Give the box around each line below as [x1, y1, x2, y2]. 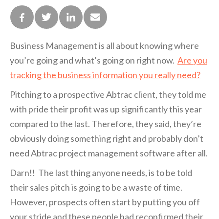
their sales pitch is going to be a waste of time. [10, 181, 182, 193]
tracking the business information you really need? [10, 69, 200, 80]
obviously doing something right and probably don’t [10, 132, 203, 144]
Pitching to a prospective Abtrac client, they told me [10, 88, 206, 100]
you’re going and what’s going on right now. [10, 54, 177, 66]
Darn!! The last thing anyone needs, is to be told [10, 167, 192, 178]
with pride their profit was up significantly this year [10, 103, 202, 114]
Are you [177, 54, 207, 66]
